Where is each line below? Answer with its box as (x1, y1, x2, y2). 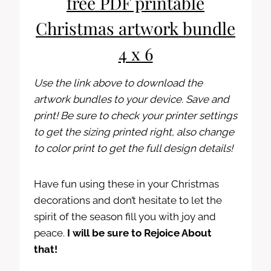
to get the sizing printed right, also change (34, 125, 234, 138)
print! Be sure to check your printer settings (34, 109, 237, 122)
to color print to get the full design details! (34, 142, 233, 154)
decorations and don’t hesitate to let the (34, 194, 222, 206)
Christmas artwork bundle (36, 16, 235, 39)
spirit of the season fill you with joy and (34, 210, 216, 223)
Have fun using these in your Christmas (34, 177, 219, 190)
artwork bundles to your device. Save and (34, 93, 229, 105)
